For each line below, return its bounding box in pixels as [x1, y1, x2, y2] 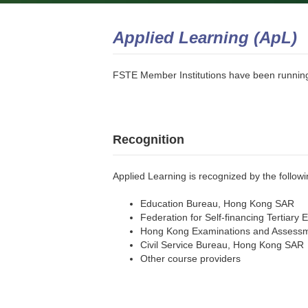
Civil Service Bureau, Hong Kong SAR [140, 239, 305, 250]
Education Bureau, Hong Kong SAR [140, 197, 295, 209]
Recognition [113, 132, 185, 146]
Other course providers [140, 252, 241, 264]
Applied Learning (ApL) [113, 27, 298, 47]
